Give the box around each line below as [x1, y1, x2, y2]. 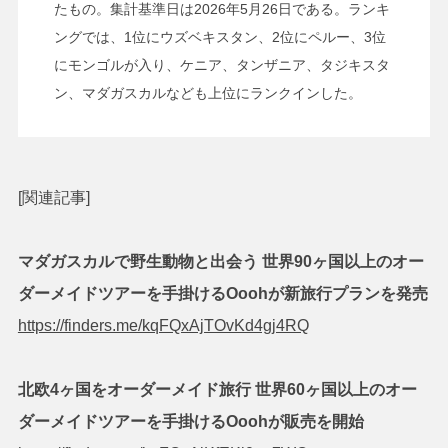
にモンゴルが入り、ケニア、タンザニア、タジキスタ [53, 57, 390, 74]
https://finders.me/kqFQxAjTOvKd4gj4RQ [17, 317, 309, 335]
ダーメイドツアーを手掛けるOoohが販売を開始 [17, 413, 364, 431]
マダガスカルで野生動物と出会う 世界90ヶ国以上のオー [17, 253, 424, 271]
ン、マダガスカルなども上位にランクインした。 [53, 85, 362, 102]
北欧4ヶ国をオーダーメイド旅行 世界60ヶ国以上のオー [17, 381, 417, 399]
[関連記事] [17, 189, 90, 207]
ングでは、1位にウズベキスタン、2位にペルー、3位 [53, 29, 386, 46]
